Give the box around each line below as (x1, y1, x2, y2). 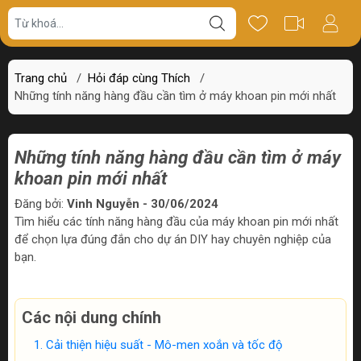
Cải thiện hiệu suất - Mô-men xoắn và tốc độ (46, 338, 283, 352)
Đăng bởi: (15, 197, 67, 211)
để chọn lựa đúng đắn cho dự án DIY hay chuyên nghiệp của (15, 232, 331, 247)
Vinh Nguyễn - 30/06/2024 (67, 197, 218, 211)
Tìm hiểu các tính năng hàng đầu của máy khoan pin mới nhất (15, 214, 338, 229)
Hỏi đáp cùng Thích (88, 71, 190, 85)
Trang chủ (15, 71, 67, 85)
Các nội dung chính (22, 308, 161, 327)
